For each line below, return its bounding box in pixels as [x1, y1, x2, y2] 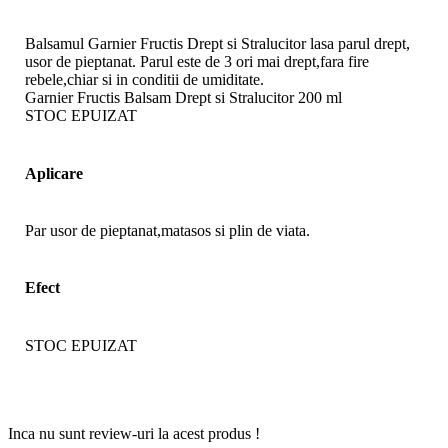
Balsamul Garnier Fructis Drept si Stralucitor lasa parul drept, [25, 35, 410, 53]
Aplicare [25, 164, 83, 182]
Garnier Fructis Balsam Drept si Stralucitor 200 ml [25, 89, 342, 107]
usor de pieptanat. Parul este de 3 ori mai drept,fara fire [25, 53, 369, 71]
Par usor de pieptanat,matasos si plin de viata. [25, 221, 310, 239]
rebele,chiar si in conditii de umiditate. [25, 71, 264, 89]
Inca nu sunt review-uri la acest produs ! [8, 424, 260, 442]
